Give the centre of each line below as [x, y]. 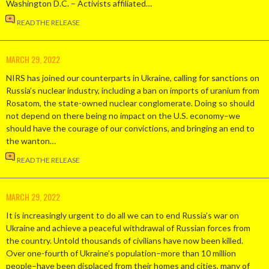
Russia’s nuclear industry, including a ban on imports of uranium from [133, 91]
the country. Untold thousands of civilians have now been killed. [125, 241]
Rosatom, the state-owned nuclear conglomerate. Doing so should [130, 103]
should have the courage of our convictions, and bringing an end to [130, 128]
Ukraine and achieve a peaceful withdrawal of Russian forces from [128, 228]
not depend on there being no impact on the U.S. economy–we [123, 116]
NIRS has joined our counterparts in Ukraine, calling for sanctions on [133, 78]
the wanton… [31, 141]
